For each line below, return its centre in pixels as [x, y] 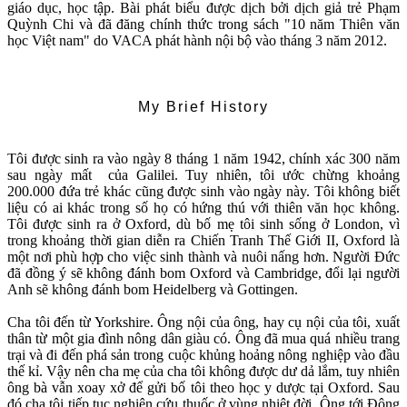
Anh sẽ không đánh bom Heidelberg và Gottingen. [153, 290]
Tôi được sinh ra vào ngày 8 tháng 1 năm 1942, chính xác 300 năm [203, 159]
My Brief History [203, 107]
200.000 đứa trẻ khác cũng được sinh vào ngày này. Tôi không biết [203, 192]
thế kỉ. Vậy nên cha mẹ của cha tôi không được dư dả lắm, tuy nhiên [203, 372]
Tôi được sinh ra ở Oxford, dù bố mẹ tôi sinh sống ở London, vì [203, 224]
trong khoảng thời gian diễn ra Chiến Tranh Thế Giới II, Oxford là [203, 241]
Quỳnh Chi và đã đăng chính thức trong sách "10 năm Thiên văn [203, 24]
